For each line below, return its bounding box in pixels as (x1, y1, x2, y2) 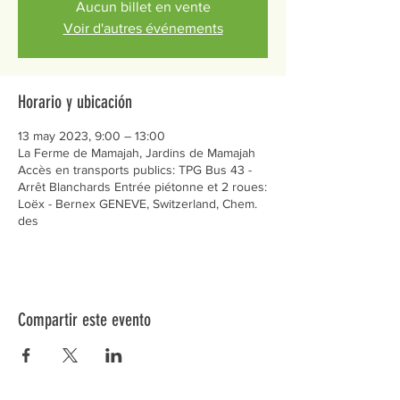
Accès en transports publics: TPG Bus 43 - (18, 162, 252, 177)
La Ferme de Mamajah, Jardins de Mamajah (18, 146, 255, 160)
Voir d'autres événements (62, 21, 223, 36)
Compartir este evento (18, 309, 151, 330)
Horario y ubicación (18, 91, 132, 112)
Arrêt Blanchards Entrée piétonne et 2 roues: (18, 179, 267, 194)
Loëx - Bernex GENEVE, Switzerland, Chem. (18, 196, 257, 211)
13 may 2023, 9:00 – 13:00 (18, 129, 165, 143)
